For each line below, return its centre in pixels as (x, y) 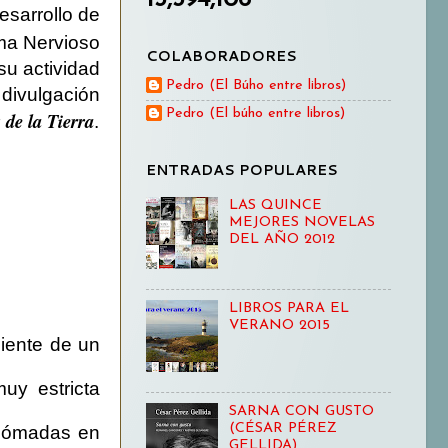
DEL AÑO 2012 (281, 239)
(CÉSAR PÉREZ (282, 429)
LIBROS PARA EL (288, 308)
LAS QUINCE (275, 205)
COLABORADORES (221, 55)
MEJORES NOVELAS (301, 222)
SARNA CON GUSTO (301, 412)
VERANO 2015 (279, 325)
